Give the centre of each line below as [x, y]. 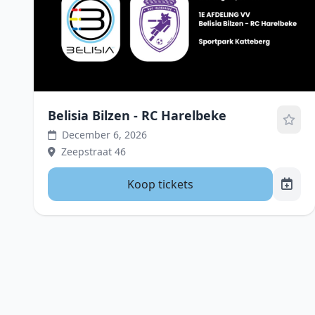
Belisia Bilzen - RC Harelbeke [137, 115]
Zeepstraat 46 [94, 152]
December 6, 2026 [104, 135]
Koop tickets [160, 184]
